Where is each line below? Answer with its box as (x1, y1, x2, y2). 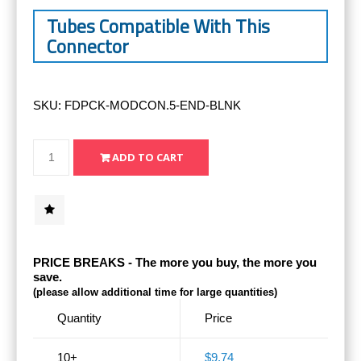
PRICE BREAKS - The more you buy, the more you (33, 255, 317, 269)
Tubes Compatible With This (47, 11, 270, 40)
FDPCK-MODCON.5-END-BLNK (64, 98, 241, 112)
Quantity (57, 310, 102, 325)
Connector (47, 31, 129, 60)
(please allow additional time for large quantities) (33, 286, 277, 298)
